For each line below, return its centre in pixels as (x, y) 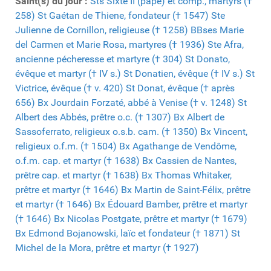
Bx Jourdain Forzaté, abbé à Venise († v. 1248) (136, 103)
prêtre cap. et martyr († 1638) (77, 175)
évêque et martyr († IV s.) (68, 74)
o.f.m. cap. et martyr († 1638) (77, 161)
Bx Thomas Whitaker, (187, 175)
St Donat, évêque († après (180, 88)
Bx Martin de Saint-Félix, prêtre (186, 190)
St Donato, (207, 59)
